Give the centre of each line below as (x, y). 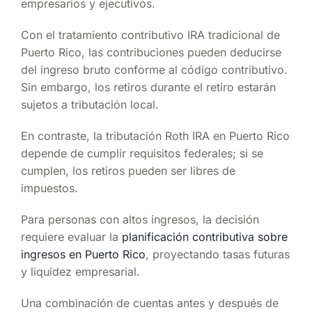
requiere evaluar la (71, 236)
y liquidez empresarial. (80, 271)
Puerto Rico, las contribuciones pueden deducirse (151, 52)
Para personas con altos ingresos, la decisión (140, 219)
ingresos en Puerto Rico (83, 254)
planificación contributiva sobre (205, 236)
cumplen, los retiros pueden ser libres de (128, 170)
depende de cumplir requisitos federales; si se (142, 153)
